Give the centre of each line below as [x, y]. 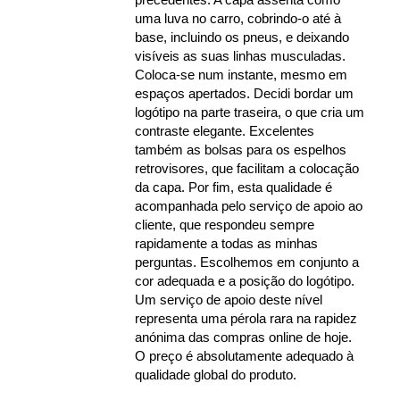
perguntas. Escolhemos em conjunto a [246, 262]
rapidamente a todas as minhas [226, 244]
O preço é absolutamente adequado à [244, 356]
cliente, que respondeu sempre [224, 225]
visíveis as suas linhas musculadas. [240, 56]
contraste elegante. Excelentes [224, 131]
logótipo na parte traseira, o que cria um [249, 112]
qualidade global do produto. [215, 375]
